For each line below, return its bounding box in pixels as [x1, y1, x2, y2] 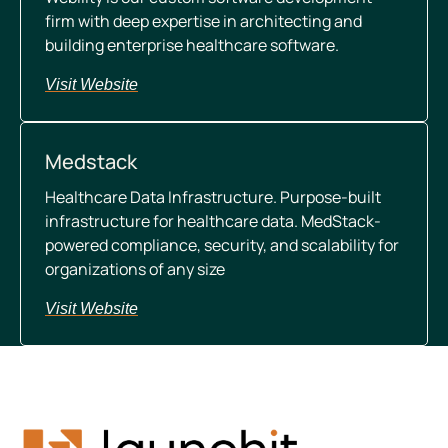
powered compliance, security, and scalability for [45, 234, 399, 256]
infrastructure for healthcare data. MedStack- [45, 210, 381, 232]
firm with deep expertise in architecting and [45, 10, 362, 32]
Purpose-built [280, 186, 381, 208]
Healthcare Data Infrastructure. [45, 186, 280, 208]
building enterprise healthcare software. [45, 34, 339, 56]
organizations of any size [45, 258, 225, 280]
